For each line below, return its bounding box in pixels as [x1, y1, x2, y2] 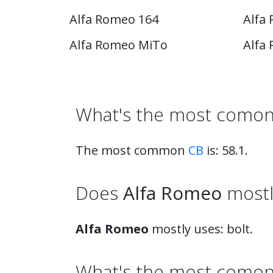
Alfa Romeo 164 [69, 11, 158, 27]
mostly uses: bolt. [149, 221, 253, 237]
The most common [76, 142, 188, 158]
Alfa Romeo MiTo [69, 37, 168, 53]
